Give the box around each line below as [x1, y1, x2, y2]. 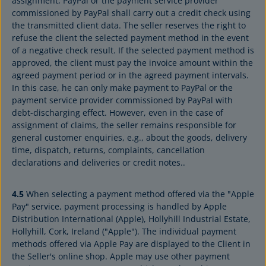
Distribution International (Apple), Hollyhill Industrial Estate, [12, 213, 251, 224]
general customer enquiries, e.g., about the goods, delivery [12, 132, 247, 143]
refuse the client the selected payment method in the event [12, 32, 249, 43]
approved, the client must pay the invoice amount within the [12, 57, 253, 68]
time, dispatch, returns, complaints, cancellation [12, 144, 205, 156]
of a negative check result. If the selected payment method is [12, 45, 254, 56]
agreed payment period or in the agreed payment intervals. [12, 69, 249, 81]
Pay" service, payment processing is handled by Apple [12, 201, 227, 212]
